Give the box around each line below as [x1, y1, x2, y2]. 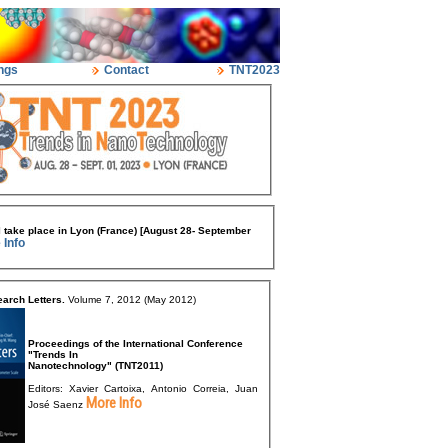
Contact [100, 63, 149, 77]
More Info [86, 394, 142, 413]
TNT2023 [225, 63, 280, 77]
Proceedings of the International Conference [28, 338, 243, 350]
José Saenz [28, 399, 86, 411]
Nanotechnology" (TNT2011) [28, 360, 166, 372]
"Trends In [28, 349, 81, 361]
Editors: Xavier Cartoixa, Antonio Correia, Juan [28, 383, 235, 395]
